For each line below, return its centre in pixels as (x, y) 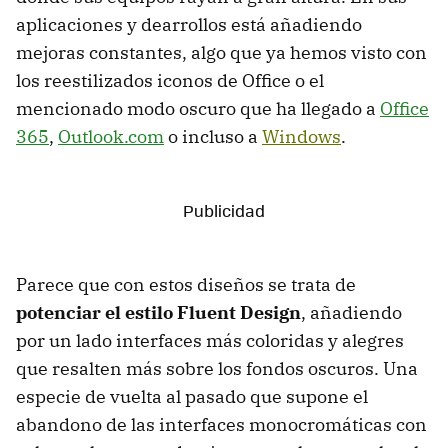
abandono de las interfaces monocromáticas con (221, 424)
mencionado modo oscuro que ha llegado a (198, 108)
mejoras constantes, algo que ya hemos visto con (221, 52)
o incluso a (213, 136)
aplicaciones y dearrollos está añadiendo (189, 24)
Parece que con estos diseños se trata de (186, 284)
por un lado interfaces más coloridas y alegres (210, 340)
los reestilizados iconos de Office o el (170, 80)
